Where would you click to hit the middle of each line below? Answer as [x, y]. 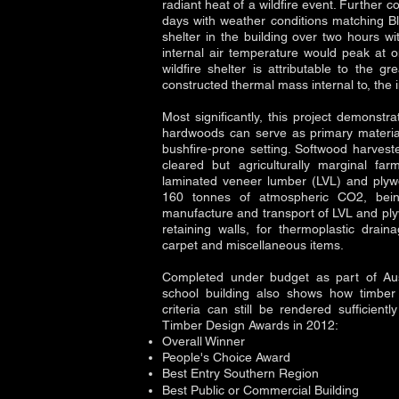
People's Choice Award [226, 357]
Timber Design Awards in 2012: [250, 325]
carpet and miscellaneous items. [253, 245]
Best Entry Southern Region [240, 373]
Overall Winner [204, 341]
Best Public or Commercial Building [261, 390]
